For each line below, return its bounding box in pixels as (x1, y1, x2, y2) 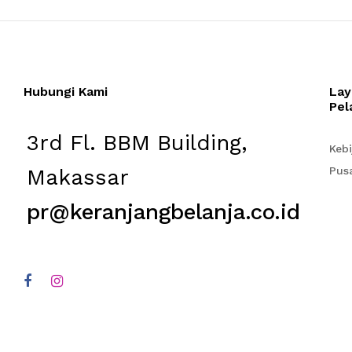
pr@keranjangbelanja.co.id (27, 199, 300, 225)
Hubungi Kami (24, 84, 108, 100)
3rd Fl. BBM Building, (27, 130, 247, 156)
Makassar (27, 164, 129, 191)
